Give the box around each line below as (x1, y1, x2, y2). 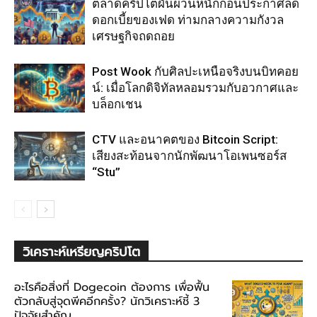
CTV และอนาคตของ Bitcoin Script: (92, 132, 278, 147)
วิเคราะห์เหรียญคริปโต (23, 241, 140, 262)
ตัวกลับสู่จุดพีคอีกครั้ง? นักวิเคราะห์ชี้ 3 (14, 292, 200, 310)
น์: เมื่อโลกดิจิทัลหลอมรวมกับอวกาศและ (92, 81, 299, 96)
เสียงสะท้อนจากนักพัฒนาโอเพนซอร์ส (92, 149, 287, 163)
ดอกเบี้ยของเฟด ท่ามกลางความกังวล (92, 13, 284, 28)
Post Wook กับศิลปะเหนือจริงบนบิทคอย (92, 64, 299, 79)
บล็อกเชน (92, 97, 142, 112)
